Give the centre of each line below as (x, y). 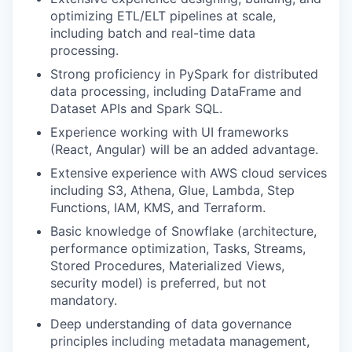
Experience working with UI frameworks (169, 132)
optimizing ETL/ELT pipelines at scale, (163, 15)
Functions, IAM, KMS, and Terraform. (158, 207)
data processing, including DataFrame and (176, 91)
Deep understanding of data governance (171, 323)
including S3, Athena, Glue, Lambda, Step (172, 190)
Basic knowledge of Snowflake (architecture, (183, 231)
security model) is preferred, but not (158, 282)
